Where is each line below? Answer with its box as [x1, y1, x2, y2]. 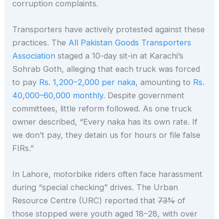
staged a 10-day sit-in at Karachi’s [55, 50, 184, 61]
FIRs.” [12, 143, 34, 153]
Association [12, 50, 56, 61]
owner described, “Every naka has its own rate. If [12, 116, 198, 127]
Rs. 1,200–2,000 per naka [39, 77, 136, 87]
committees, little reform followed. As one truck [12, 103, 192, 113]
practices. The [12, 37, 69, 47]
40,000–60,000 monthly [12, 90, 104, 100]
